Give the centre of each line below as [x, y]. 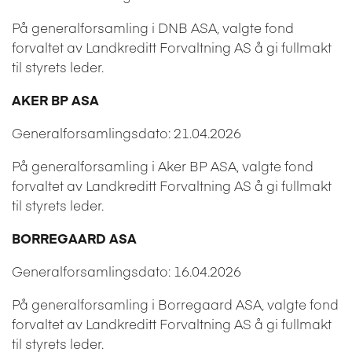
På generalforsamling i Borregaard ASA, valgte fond [175, 304]
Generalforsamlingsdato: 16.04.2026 [126, 271]
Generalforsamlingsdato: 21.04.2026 [126, 132]
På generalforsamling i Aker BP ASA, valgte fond [163, 165]
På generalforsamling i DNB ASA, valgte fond [153, 27]
